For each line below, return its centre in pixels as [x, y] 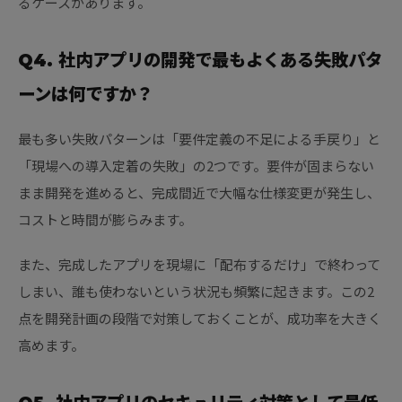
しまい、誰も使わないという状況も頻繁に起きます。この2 [196, 292]
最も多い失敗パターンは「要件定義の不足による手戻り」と [199, 139]
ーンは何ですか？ [86, 95]
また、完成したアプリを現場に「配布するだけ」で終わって [199, 265]
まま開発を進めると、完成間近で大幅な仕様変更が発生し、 [199, 193]
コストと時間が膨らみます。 [105, 220]
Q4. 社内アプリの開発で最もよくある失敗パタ [200, 61]
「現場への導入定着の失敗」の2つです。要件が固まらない [196, 166]
